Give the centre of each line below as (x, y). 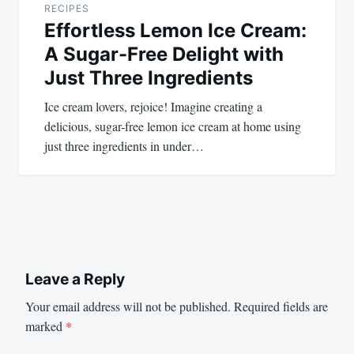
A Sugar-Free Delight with (164, 55)
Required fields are (281, 306)
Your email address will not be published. (128, 306)
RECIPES (67, 9)
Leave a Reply (75, 279)
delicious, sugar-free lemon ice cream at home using (173, 126)
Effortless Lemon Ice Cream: (175, 31)
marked (45, 326)
